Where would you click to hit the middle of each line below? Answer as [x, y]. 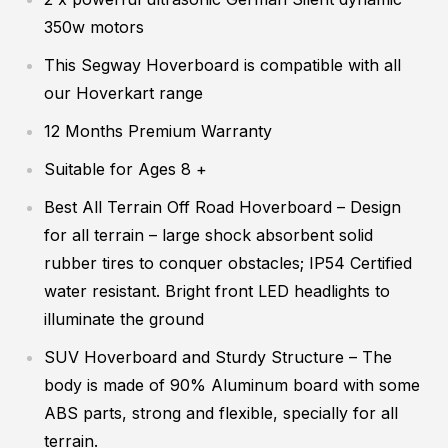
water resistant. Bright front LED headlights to [217, 290]
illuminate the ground [124, 318]
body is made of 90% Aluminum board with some [232, 384]
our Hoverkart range [123, 92]
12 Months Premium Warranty [158, 130]
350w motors [94, 26]
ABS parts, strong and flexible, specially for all [221, 412]
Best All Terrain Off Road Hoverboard [188, 206]
